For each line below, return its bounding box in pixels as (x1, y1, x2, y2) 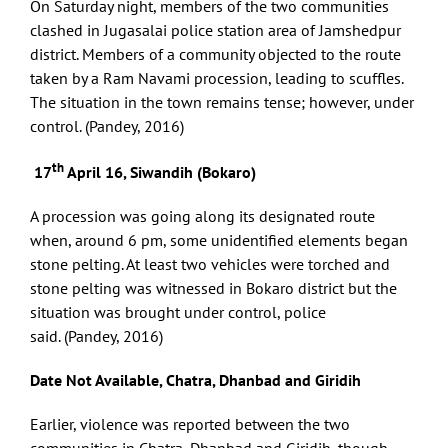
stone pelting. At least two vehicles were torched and (30, 254, 390, 275)
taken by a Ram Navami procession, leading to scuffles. (30, 67, 403, 88)
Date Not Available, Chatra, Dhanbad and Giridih (30, 370, 361, 391)
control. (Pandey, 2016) (30, 115, 184, 136)
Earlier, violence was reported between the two (30, 414, 350, 435)
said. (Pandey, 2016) (30, 326, 163, 347)
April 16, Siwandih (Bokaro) (64, 162, 256, 183)
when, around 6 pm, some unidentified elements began (30, 230, 408, 251)
